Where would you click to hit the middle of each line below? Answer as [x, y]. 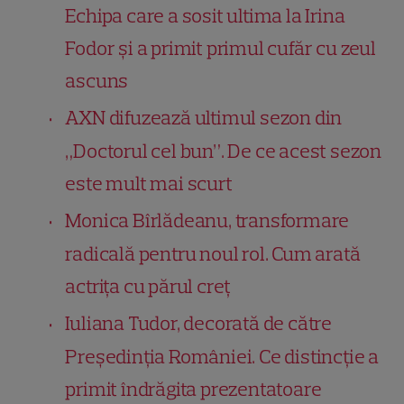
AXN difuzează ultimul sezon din [204, 117]
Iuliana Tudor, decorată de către [199, 323]
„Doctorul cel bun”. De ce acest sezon [224, 151]
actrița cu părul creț [148, 286]
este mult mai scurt [149, 183]
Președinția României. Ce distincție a [222, 356]
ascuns [97, 80]
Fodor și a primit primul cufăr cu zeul [220, 48]
